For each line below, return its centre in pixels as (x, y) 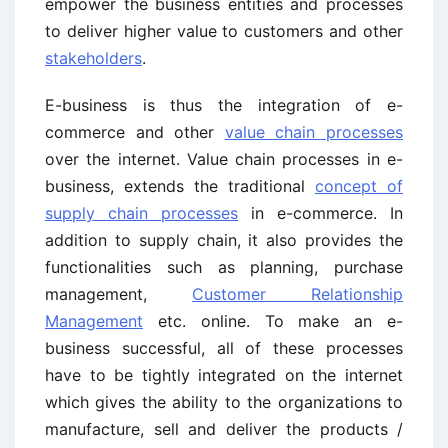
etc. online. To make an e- (273, 321)
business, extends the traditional (180, 186)
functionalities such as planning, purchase (224, 267)
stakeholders (93, 58)
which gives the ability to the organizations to (224, 402)
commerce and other (135, 132)
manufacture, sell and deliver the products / (224, 429)
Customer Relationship (297, 294)
